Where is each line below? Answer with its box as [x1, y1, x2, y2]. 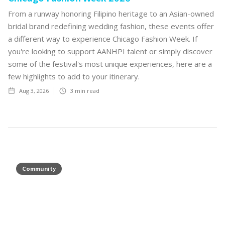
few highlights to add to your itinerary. [8, 71, 140, 81]
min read [73, 86, 99, 94]
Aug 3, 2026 [19, 86, 49, 94]
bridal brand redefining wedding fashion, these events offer [8, 21, 214, 31]
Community [22, 164, 56, 172]
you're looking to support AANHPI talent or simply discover [8, 46, 212, 56]
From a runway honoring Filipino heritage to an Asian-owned [8, 8, 214, 19]
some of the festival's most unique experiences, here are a [8, 58, 212, 69]
